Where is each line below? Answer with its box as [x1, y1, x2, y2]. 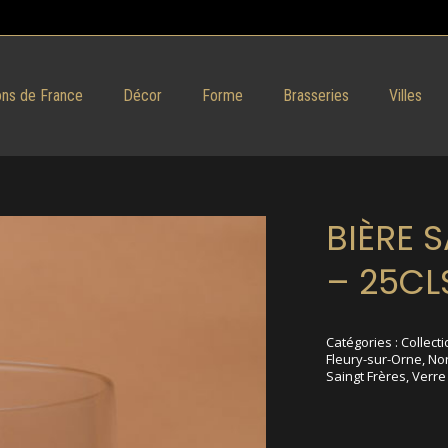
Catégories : [325, 333, 401, 351]
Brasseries [282, 86, 349, 105]
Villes [388, 86, 422, 105]
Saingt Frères [325, 367, 406, 385]
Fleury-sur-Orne [325, 350, 422, 368]
